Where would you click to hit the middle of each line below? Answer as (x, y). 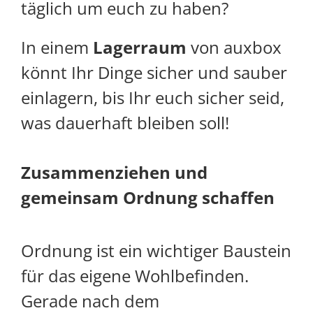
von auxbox (234, 48)
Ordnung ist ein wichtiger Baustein (156, 251)
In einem (57, 48)
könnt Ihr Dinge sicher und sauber (154, 73)
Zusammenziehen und (114, 173)
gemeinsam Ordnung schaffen (148, 198)
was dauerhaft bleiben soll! (125, 123)
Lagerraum (140, 48)
